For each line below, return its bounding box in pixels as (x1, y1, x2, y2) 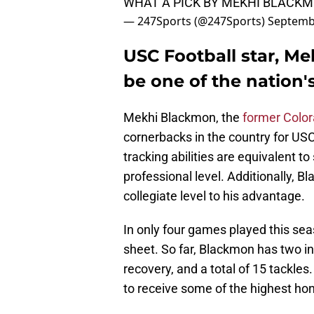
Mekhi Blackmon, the (123, 110, 243, 125)
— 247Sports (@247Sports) (123, 13, 268, 29)
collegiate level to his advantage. (123, 189, 308, 204)
